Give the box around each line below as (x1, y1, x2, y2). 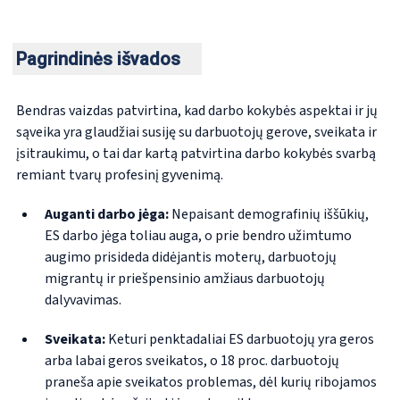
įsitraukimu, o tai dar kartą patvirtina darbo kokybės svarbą (15, 144, 376, 164)
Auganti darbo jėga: (44, 204, 171, 225)
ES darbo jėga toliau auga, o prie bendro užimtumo (44, 226, 352, 246)
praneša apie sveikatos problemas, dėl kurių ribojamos (44, 372, 377, 393)
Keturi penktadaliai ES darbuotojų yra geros (107, 329, 374, 350)
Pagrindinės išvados (15, 48, 180, 71)
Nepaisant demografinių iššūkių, (171, 204, 369, 225)
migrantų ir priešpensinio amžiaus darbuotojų (44, 269, 325, 289)
